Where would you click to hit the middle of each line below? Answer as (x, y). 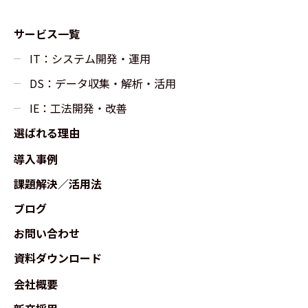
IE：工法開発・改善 (78, 108)
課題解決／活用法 (58, 184)
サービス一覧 (47, 34)
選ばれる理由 (47, 133)
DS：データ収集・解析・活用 (103, 83)
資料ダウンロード (58, 258)
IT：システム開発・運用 (90, 58)
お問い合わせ (47, 233)
